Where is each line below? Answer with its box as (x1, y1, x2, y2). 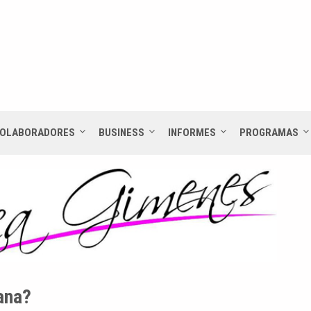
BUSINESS (99, 126, 144, 139)
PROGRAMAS (239, 126, 299, 139)
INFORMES (168, 126, 216, 139)
